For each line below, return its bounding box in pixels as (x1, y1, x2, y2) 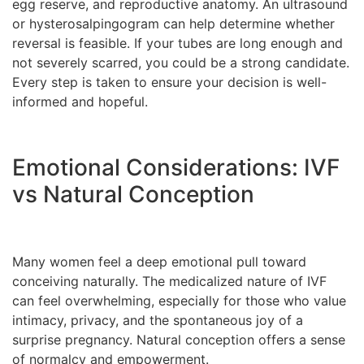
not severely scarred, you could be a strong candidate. (12, 54, 349, 71)
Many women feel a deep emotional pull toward (12, 253, 306, 271)
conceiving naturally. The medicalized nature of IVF (12, 273, 327, 290)
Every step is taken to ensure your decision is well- (12, 74, 327, 91)
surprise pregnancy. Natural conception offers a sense (12, 331, 345, 349)
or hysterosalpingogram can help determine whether (12, 15, 335, 32)
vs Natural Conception (12, 180, 254, 209)
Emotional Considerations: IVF (12, 154, 340, 182)
